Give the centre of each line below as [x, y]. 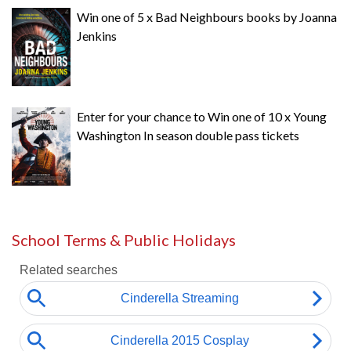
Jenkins [97, 36]
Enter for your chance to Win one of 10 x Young [202, 116]
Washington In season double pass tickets [188, 135]
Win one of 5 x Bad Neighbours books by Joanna [207, 17]
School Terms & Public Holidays [124, 240]
